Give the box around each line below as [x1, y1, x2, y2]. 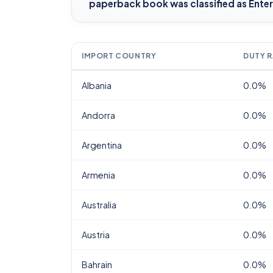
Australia [82, 199, 116, 210]
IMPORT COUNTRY [82, 51, 157, 60]
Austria [82, 229, 110, 240]
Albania [82, 80, 112, 91]
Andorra [82, 110, 115, 121]
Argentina [82, 140, 122, 151]
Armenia [82, 169, 115, 180]
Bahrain [82, 259, 112, 270]
